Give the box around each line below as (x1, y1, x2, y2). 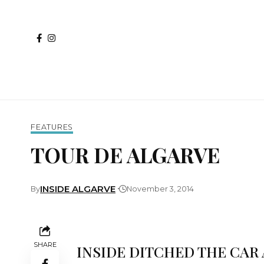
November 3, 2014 (127, 184, 194, 193)
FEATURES (31, 123, 74, 131)
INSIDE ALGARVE (40, 183, 115, 194)
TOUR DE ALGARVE (31, 141, 220, 169)
